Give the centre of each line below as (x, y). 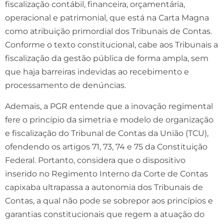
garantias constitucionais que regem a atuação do (105, 214)
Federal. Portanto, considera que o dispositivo (95, 160)
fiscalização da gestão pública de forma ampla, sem (107, 58)
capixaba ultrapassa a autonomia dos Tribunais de (104, 187)
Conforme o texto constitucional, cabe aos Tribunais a (111, 44)
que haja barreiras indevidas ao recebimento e (97, 71)
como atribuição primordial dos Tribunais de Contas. (108, 31)
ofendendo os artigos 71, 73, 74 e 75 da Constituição (106, 146)
